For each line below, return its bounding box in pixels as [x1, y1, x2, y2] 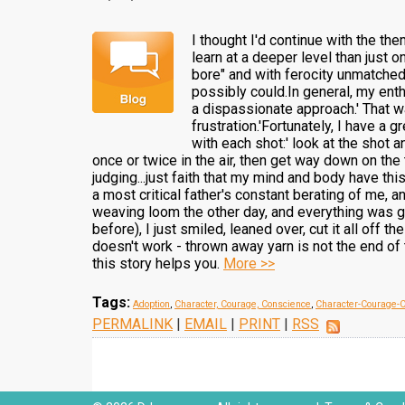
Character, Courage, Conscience [174, 298, 311, 310]
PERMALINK [92, 316, 173, 333]
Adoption [133, 298, 170, 310]
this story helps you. [92, 255, 223, 272]
